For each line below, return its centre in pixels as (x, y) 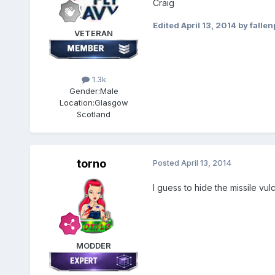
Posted (167, 162)
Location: (77, 102)
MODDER (94, 245)
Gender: (84, 91)
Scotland (94, 114)
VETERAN (94, 33)
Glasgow (111, 102)
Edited (167, 25)
